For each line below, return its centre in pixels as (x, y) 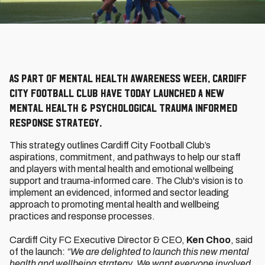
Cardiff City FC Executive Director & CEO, (98, 240)
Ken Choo (209, 240)
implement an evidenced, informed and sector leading (119, 193)
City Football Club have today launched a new (117, 93)
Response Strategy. (56, 122)
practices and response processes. (82, 216)
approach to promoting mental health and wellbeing (114, 204)
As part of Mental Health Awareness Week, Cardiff (128, 78)
